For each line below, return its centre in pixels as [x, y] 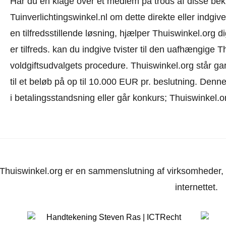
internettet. [197, 187]
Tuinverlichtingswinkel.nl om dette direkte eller [102, 17]
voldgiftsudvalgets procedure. [69, 66]
